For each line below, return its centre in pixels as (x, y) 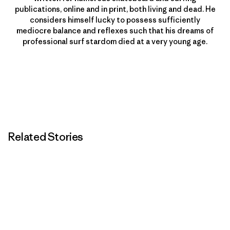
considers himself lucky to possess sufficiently (115, 20)
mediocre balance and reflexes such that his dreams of (115, 31)
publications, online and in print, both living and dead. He (115, 9)
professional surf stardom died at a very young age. (115, 42)
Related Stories (46, 137)
